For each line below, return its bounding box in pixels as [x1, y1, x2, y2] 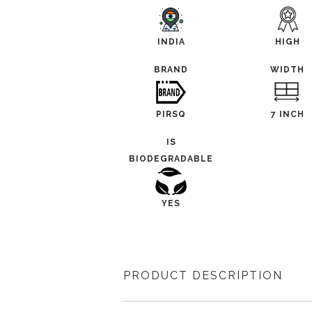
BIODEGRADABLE [129, 154, 214, 164]
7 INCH [270, 109, 304, 119]
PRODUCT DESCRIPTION [123, 269, 283, 282]
